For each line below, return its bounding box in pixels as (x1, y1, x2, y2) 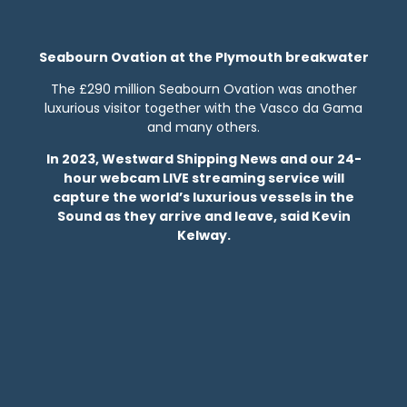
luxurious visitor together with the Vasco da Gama (45, 98, 362, 117)
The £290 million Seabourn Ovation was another (50, 79, 357, 98)
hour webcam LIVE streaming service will (63, 168, 344, 187)
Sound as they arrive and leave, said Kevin (56, 206, 351, 225)
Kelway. (176, 225, 231, 244)
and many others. (147, 117, 260, 136)
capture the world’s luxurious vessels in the (53, 187, 354, 206)
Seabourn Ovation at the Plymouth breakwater (38, 47, 369, 66)
